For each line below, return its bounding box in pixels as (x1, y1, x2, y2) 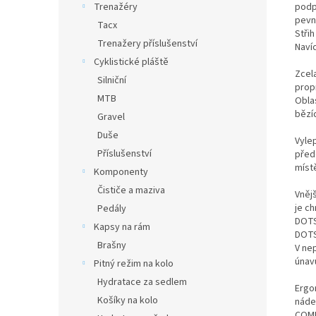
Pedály (97, 202, 126, 216)
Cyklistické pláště (94, 55, 169, 69)
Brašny (97, 238, 126, 253)
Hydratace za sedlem (97, 275, 187, 289)
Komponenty (94, 165, 148, 179)
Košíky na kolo (97, 293, 158, 308)
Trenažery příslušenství (97, 37, 197, 51)
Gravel (97, 110, 125, 124)
